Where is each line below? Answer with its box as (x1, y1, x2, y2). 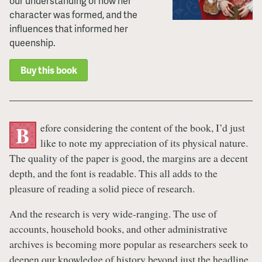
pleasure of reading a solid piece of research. (9, 181, 195, 195)
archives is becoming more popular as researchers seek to (9, 237, 248, 251)
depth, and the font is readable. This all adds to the (9, 166, 218, 180)
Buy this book (20, 63, 77, 77)
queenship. (9, 35, 56, 49)
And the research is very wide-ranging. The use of (9, 206, 217, 221)
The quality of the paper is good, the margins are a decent (9, 150, 248, 165)
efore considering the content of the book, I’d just (40, 120, 245, 135)
